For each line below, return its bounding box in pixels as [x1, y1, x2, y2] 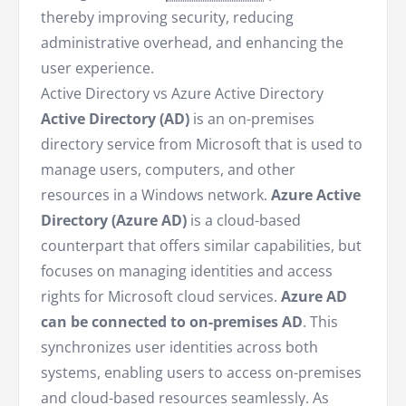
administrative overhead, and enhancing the [41, 33, 343, 53]
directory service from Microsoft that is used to [41, 134, 362, 155]
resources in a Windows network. [41, 185, 271, 206]
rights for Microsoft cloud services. [41, 286, 281, 307]
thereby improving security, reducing [41, 7, 294, 28]
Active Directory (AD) [41, 109, 189, 130]
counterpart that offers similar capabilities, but [41, 236, 362, 256]
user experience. [41, 58, 154, 79]
